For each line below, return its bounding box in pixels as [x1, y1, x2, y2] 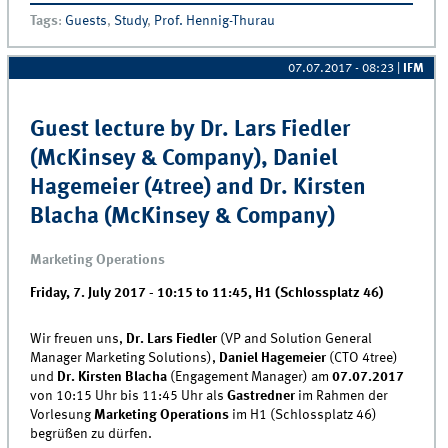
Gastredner [224, 389, 299, 404]
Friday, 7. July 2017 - [30, 286, 158, 301]
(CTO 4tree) [326, 351, 399, 366]
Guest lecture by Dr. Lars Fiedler [30, 119, 351, 142]
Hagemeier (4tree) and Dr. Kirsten [30, 177, 367, 200]
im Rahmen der [298, 389, 389, 404]
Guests [65, 13, 108, 28]
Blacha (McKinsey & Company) [30, 206, 336, 229]
